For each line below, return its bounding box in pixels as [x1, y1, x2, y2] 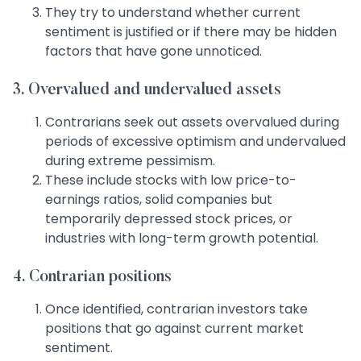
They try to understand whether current [45, 3, 301, 23]
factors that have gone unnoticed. [45, 42, 262, 61]
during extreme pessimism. [45, 151, 215, 171]
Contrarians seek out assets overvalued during [45, 113, 339, 132]
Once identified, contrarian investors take [45, 300, 308, 319]
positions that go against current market [45, 319, 304, 338]
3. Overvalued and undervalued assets [13, 82, 281, 99]
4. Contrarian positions [13, 269, 172, 286]
